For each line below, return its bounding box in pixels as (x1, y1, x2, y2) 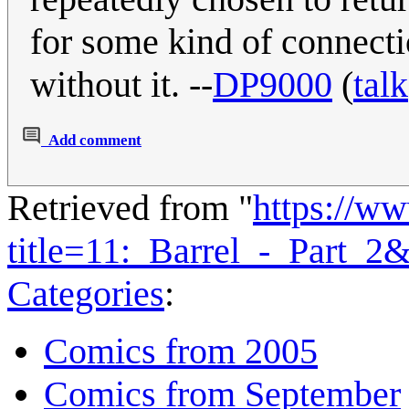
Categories (7, 273, 164, 315)
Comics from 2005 (44, 330, 318, 372)
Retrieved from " (7, 187, 253, 229)
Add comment (48, 131, 142, 150)
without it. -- (30, 64, 213, 106)
